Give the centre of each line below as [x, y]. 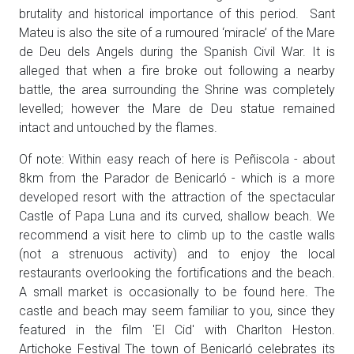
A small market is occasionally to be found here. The [177, 292]
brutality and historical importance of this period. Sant [177, 14]
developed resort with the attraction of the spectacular [177, 198]
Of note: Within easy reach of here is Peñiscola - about [177, 160]
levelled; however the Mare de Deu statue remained [177, 109]
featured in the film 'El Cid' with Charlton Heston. [177, 330]
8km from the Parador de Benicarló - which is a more [177, 179]
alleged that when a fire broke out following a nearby [177, 71]
